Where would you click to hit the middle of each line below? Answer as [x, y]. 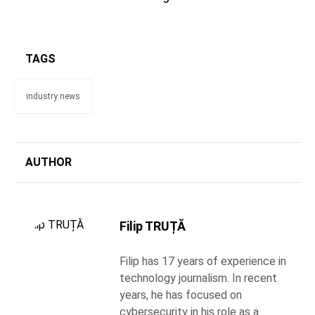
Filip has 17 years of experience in [203, 261]
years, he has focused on [181, 295]
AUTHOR [49, 162]
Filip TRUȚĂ [153, 226]
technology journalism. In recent [198, 278]
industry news [53, 96]
